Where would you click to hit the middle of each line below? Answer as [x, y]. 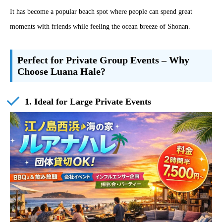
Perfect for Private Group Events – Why [103, 60]
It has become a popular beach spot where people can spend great [101, 11]
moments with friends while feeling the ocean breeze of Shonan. [100, 26]
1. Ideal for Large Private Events [88, 102]
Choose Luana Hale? [61, 71]
